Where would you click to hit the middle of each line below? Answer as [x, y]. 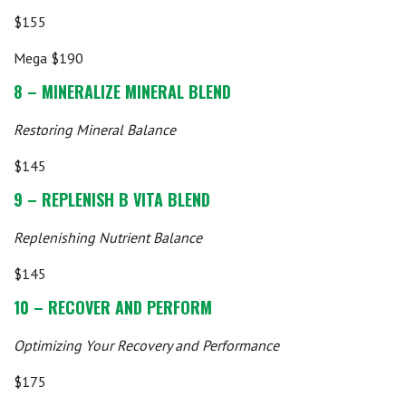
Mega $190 [48, 58]
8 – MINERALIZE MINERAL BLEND [122, 92]
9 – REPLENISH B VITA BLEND [112, 199]
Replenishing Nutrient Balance [108, 237]
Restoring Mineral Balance [95, 130]
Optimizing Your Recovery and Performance [146, 345]
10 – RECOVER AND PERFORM [113, 307]
